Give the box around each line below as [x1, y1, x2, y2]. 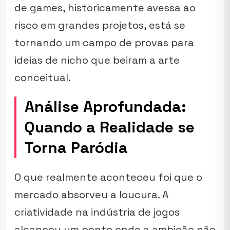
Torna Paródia [25, 138, 128, 158]
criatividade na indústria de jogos [14, 205, 180, 219]
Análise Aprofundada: [25, 97, 186, 117]
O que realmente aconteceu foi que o [14, 170, 202, 184]
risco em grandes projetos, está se [14, 18, 185, 32]
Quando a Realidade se [25, 117, 195, 137]
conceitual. [14, 71, 71, 84]
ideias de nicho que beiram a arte [14, 53, 180, 67]
